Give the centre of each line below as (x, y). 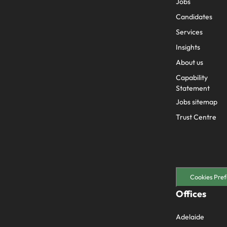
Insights (188, 47)
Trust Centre (196, 117)
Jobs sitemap (197, 102)
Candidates (194, 17)
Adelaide (190, 217)
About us (190, 62)
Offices (191, 194)
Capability (192, 78)
